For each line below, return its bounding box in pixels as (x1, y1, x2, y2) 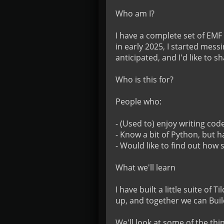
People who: (115, 96, 161, 107)
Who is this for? (115, 74, 173, 85)
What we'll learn (115, 162, 175, 173)
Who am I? (115, 8, 154, 19)
